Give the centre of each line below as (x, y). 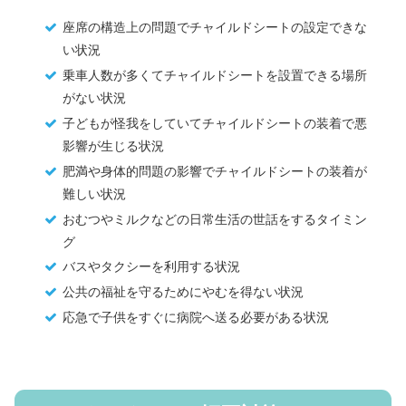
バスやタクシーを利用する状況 (151, 267)
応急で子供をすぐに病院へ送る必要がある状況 (195, 317)
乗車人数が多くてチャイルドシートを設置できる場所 (214, 76)
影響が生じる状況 (113, 146)
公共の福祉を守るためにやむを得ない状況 (183, 292)
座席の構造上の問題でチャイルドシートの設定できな (214, 28)
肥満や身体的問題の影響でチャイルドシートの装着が (214, 171)
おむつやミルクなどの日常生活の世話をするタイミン (214, 219)
